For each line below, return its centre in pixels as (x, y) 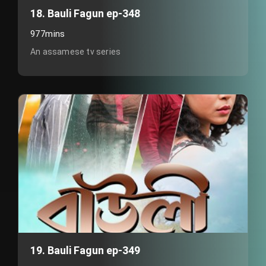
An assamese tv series (76, 52)
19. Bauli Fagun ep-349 (85, 250)
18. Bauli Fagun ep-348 (85, 13)
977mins (48, 34)
